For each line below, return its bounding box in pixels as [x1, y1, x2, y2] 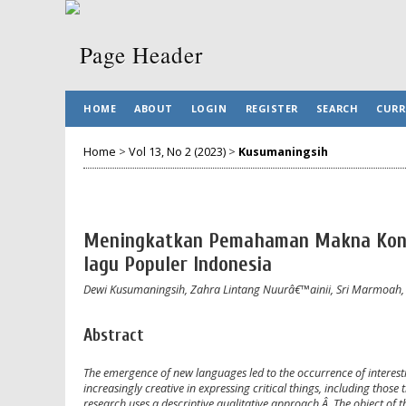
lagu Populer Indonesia [83, 253, 272, 277]
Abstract [83, 324, 144, 345]
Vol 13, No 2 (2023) [129, 143, 226, 159]
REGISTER [245, 101, 298, 115]
